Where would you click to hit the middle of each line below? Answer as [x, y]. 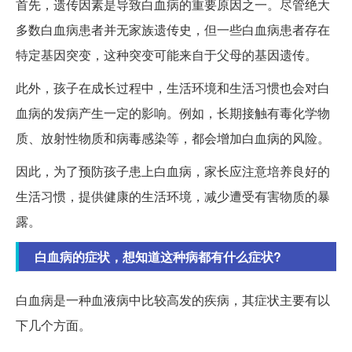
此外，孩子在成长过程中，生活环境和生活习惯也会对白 [173, 87]
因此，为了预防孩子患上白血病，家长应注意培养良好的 [173, 170]
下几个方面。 [53, 324]
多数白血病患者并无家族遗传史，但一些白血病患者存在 [173, 29]
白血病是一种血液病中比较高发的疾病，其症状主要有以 [173, 299]
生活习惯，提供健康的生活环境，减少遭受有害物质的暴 [173, 196]
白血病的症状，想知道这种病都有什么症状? [158, 256]
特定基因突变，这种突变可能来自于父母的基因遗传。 [167, 54]
